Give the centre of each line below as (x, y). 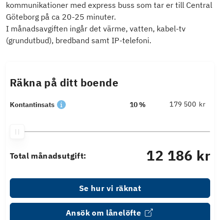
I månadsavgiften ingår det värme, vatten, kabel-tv (96, 29)
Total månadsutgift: (48, 156)
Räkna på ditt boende (64, 83)
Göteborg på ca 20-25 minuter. (61, 17)
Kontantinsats (32, 105)
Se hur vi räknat (110, 188)
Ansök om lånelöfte (104, 213)
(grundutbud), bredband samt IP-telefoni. (79, 41)
